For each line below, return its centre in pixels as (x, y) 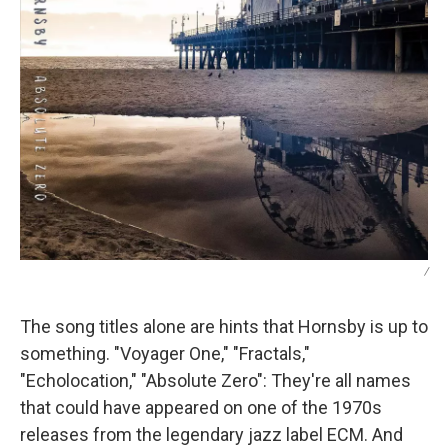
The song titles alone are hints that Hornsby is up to (224, 327)
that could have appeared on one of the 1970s (201, 408)
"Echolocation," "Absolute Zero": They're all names (215, 381)
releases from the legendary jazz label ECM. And (211, 435)
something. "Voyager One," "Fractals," (165, 354)
